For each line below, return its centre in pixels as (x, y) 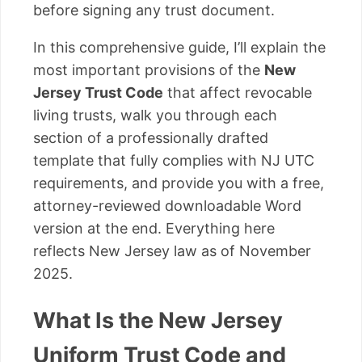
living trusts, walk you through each (155, 115)
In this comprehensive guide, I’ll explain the (179, 47)
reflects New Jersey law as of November (172, 250)
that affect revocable (238, 92)
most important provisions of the (149, 69)
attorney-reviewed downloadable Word (167, 205)
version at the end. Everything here (154, 228)
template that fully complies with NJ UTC (174, 160)
